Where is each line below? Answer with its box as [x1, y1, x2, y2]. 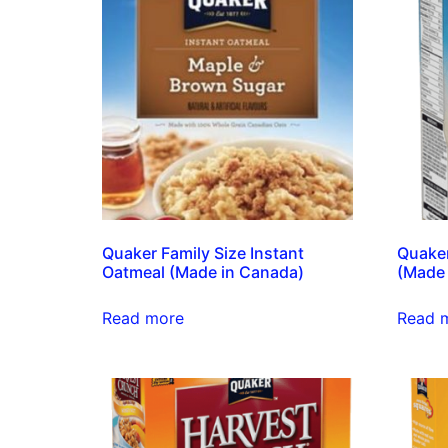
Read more [102, 307, 184, 328]
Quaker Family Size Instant [102, 242, 304, 263]
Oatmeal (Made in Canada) [102, 261, 304, 282]
